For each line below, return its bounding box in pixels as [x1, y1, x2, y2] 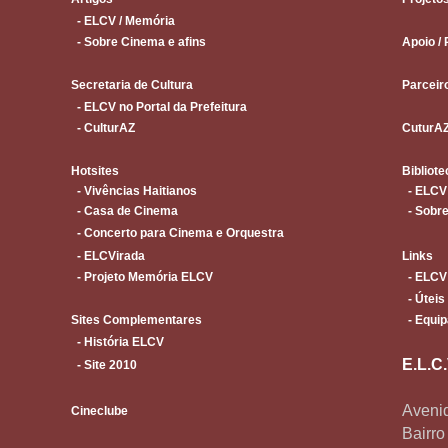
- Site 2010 [71, 358, 137, 372]
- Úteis [402, 292, 445, 306]
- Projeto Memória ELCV [71, 270, 213, 284]
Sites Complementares [71, 313, 202, 327]
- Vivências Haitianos [71, 184, 197, 198]
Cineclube [71, 404, 128, 418]
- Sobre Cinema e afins [71, 35, 206, 49]
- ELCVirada [71, 249, 145, 263]
